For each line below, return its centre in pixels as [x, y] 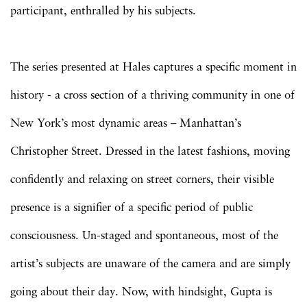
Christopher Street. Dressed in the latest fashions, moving [150, 151]
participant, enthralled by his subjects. [103, 11]
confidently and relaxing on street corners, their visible [142, 180]
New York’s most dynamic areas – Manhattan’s [126, 123]
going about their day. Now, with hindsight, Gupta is [141, 292]
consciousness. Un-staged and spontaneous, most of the [144, 236]
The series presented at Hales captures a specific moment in [153, 67]
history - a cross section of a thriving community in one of [152, 95]
